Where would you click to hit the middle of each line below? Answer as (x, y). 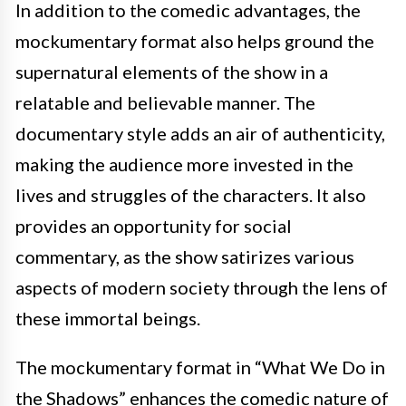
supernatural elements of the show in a (172, 72)
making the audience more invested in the (184, 164)
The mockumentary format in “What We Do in (200, 367)
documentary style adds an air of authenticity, (200, 133)
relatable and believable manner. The (165, 102)
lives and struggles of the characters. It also (191, 195)
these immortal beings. (108, 318)
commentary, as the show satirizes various (185, 256)
